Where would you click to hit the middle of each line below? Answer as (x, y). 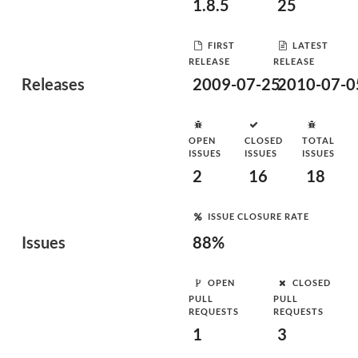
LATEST (310, 45)
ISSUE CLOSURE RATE (259, 216)
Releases (53, 84)
